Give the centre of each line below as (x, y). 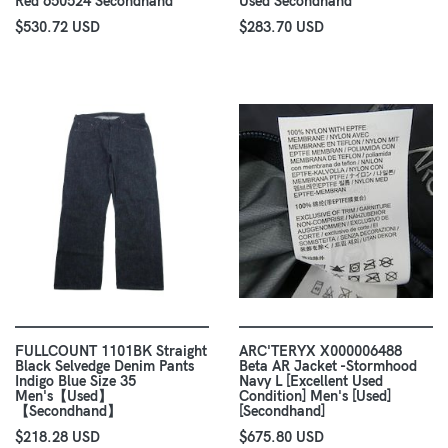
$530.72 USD (57, 27)
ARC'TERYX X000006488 (320, 351)
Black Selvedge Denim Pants (104, 366)
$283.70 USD (281, 27)
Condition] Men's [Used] (315, 396)
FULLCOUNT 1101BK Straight (111, 351)
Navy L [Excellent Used (311, 381)
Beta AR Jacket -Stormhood (328, 366)
